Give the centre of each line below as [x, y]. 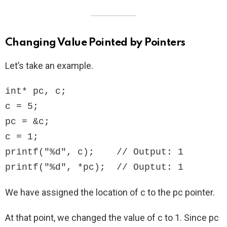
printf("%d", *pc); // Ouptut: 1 [94, 167]
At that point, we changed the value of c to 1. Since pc [112, 218]
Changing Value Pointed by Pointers [95, 43]
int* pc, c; [36, 91]
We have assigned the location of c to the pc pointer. [110, 193]
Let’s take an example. [49, 66]
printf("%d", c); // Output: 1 [94, 152]
